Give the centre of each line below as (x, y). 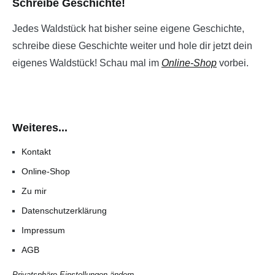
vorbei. (233, 63)
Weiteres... (40, 128)
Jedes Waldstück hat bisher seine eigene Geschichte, (128, 29)
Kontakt (36, 152)
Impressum (43, 230)
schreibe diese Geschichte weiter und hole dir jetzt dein (132, 46)
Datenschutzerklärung (64, 211)
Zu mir (34, 191)
